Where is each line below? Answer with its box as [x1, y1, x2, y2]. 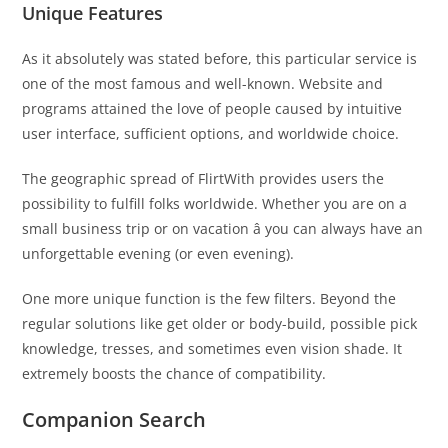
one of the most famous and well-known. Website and [22, 74, 384, 94]
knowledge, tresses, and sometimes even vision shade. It [22, 339, 403, 359]
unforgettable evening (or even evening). [22, 244, 295, 264]
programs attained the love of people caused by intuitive [22, 99, 403, 119]
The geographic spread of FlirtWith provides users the [22, 169, 385, 189]
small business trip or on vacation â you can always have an [22, 219, 424, 239]
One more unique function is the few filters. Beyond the [22, 289, 397, 309]
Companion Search [22, 406, 207, 434]
